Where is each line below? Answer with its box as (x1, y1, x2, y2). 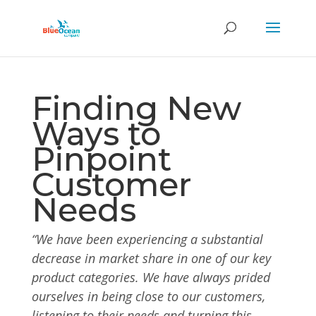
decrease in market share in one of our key (31, 250, 271, 267)
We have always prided (142, 269, 270, 286)
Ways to (31, 114, 161, 154)
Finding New (31, 88, 241, 128)
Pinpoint (31, 139, 171, 179)
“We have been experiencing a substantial (31, 231, 263, 248)
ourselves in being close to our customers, (31, 288, 265, 305)
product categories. (31, 269, 142, 286)
